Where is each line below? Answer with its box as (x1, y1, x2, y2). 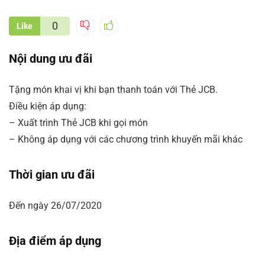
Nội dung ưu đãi (9, 51, 92, 66)
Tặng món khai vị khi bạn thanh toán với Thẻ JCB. (9, 84, 218, 95)
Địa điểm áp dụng (9, 234, 101, 248)
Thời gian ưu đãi (9, 167, 95, 182)
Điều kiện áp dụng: (9, 101, 86, 112)
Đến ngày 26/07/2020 (9, 200, 102, 211)
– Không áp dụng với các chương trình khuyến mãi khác (9, 134, 243, 145)
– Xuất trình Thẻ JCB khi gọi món (9, 117, 148, 128)
